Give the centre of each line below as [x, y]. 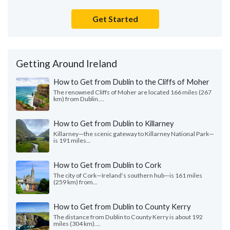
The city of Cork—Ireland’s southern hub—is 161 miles [128, 176]
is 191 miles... [72, 141]
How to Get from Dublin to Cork [107, 165]
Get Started [115, 19]
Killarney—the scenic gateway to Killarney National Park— [134, 134]
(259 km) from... [75, 182]
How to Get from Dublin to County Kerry [122, 207]
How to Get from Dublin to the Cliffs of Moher [131, 82]
